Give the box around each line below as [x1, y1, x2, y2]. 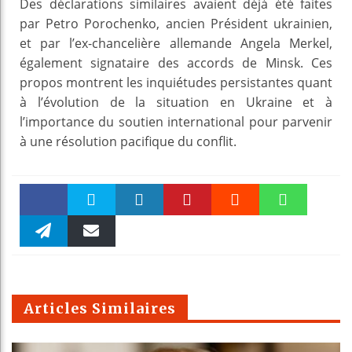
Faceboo [23, 223, 64, 237]
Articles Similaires [24, 299, 176, 317]
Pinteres [167, 225, 208, 240]
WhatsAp [261, 225, 306, 240]
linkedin [119, 225, 160, 240]
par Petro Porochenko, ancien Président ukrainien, [20, 14, 332, 32]
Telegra [25, 257, 62, 271]
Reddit [218, 225, 252, 240]
